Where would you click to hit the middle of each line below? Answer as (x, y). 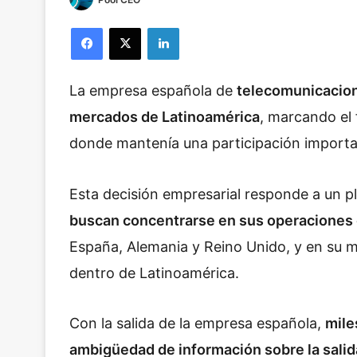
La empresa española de (153, 91)
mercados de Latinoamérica (165, 117)
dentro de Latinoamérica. (156, 273)
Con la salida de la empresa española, (197, 324)
